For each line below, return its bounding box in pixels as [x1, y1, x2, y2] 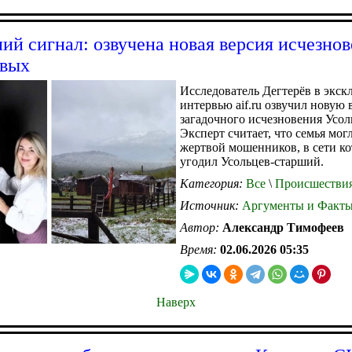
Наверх [156, 295, 196, 309]
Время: [180, 242, 220, 256]
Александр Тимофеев [222, 220, 344, 234]
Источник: [180, 198, 242, 212]
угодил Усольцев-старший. [180, 154, 324, 168]
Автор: [180, 220, 222, 234]
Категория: [180, 176, 246, 190]
